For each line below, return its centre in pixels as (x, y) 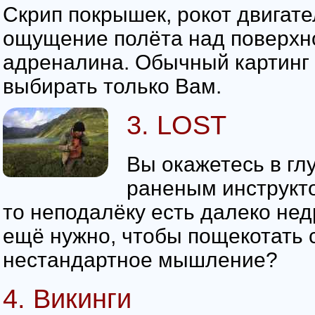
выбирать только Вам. (112, 86)
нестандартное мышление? (140, 260)
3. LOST (176, 126)
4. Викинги (67, 298)
